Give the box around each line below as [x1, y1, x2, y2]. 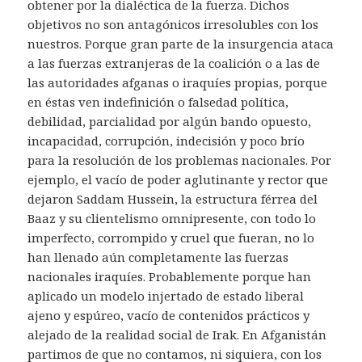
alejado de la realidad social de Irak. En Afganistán [27, 326, 327, 343]
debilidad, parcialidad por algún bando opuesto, [27, 113, 312, 130]
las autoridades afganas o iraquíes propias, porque [27, 74, 328, 91]
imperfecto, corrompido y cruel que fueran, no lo [27, 229, 315, 246]
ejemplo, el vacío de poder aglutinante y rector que [27, 171, 329, 188]
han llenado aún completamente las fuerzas [27, 249, 289, 266]
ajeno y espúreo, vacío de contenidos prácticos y [27, 307, 310, 324]
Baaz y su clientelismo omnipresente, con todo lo [27, 210, 317, 227]
